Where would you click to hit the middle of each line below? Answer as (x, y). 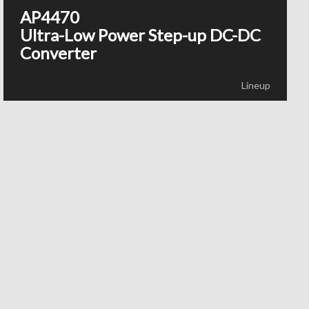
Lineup (256, 85)
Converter (59, 53)
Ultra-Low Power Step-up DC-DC (141, 35)
